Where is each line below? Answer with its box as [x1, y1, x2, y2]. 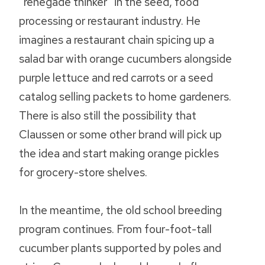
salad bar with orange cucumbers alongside [19, 51, 232, 67]
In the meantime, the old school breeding [19, 202, 222, 218]
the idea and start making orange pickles [19, 146, 219, 161]
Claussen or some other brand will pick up [19, 127, 222, 143]
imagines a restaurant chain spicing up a [19, 32, 214, 48]
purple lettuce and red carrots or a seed [19, 70, 213, 86]
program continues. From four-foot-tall [19, 221, 212, 237]
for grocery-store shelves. [19, 164, 147, 180]
